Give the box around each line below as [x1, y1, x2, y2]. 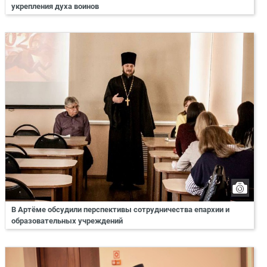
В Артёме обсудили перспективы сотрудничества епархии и [11, 205, 229, 215]
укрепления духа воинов [11, 1, 99, 11]
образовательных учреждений [11, 216, 123, 226]
